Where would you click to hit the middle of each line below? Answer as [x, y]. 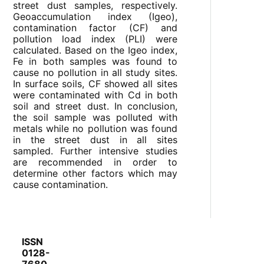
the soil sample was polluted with [95, 118]
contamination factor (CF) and [95, 28]
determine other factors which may [95, 174]
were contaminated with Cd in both [95, 95]
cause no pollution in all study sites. [95, 73]
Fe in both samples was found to [95, 62]
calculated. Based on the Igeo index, [95, 50]
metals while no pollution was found [95, 129]
